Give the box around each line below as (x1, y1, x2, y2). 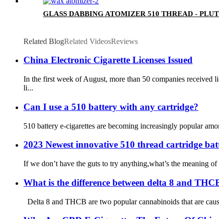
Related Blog (23, 37, 64, 45)
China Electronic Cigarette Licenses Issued (23, 55, 193, 66)
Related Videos (64, 37, 111, 45)
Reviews (111, 37, 138, 45)
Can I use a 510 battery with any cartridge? (23, 101, 198, 112)
